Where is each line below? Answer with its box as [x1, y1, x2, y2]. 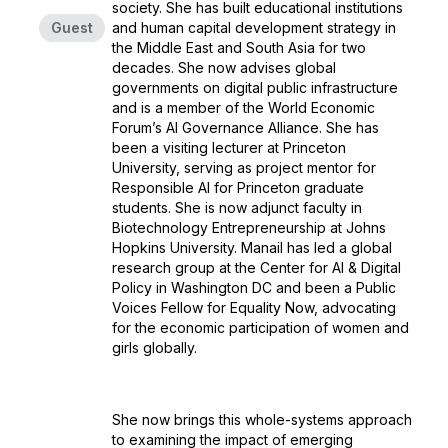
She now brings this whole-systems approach [112, 411, 412, 428]
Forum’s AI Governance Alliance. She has [112, 119, 379, 136]
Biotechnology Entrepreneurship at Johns [112, 219, 386, 236]
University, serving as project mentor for [112, 159, 376, 176]
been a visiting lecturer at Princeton [112, 139, 346, 156]
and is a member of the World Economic [112, 99, 375, 116]
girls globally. [112, 339, 201, 356]
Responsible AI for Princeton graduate [112, 179, 364, 196]
